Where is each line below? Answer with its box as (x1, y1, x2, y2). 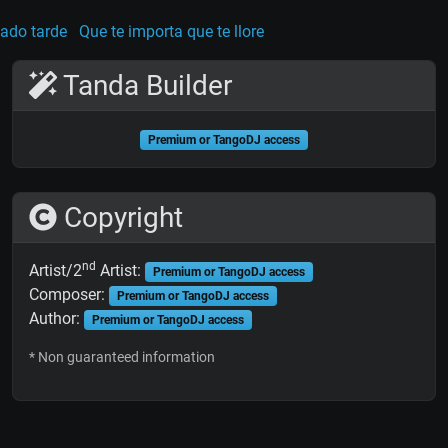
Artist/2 (29, 261, 82, 281)
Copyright (57, 201, 183, 235)
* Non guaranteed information (29, 349, 215, 366)
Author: (29, 309, 84, 329)
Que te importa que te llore (79, 22, 264, 42)
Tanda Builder (57, 69, 232, 103)
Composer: (29, 285, 109, 305)
